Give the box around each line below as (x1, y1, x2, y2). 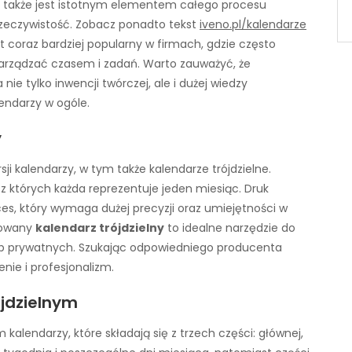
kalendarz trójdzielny (35, 220, 164, 236)
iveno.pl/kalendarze (200, 16, 306, 32)
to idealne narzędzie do (164, 220, 295, 236)
